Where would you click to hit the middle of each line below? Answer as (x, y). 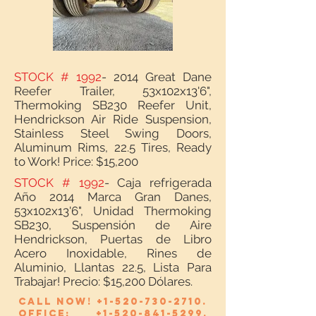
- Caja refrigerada (158, 183)
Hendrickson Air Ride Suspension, (113, 119)
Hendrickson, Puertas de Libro (113, 239)
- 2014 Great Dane (157, 77)
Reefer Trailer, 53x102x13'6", (113, 91)
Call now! (57, 302)
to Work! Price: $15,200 (76, 162)
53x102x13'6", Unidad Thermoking (113, 211)
